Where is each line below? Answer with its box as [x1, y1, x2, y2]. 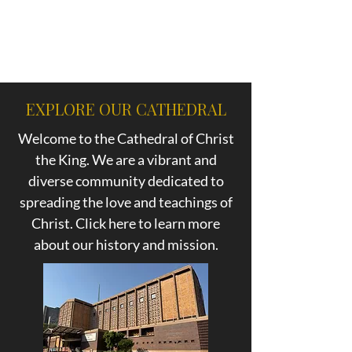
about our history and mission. [33, 236, 218, 253]
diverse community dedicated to [27, 172, 224, 189]
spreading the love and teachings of [19, 193, 233, 211]
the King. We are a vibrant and [35, 151, 217, 168]
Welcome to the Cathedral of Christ [17, 130, 234, 147]
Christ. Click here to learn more [31, 214, 220, 232]
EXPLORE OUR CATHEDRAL [25, 98, 226, 119]
